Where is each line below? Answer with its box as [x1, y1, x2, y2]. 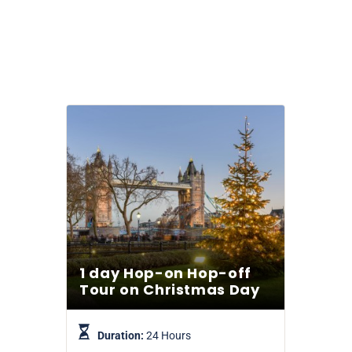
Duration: [97, 329, 146, 343]
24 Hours [146, 329, 191, 343]
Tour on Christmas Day [79, 280, 260, 300]
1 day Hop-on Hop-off [79, 263, 251, 284]
